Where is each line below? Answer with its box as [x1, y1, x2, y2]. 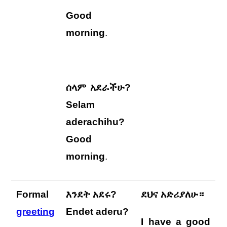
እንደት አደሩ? [66, 189, 117, 200]
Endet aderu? [66, 206, 129, 217]
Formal [16, 189, 49, 200]
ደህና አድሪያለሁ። [141, 189, 204, 200]
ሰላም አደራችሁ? [66, 82, 131, 93]
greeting [16, 206, 55, 217]
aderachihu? [66, 117, 125, 127]
